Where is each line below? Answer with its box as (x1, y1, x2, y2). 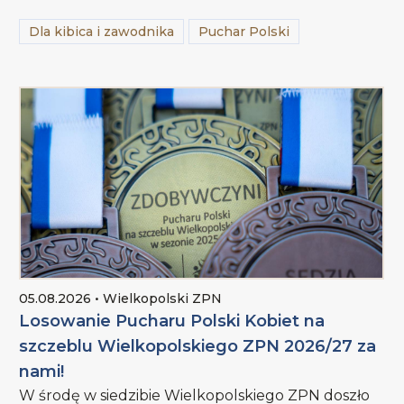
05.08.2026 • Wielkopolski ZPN (19, 290, 223, 308)
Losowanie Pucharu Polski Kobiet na (19, 311, 326, 332)
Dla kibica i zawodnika (29, 23, 175, 41)
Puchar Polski (198, 23, 290, 41)
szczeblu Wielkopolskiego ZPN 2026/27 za (19, 336, 377, 357)
